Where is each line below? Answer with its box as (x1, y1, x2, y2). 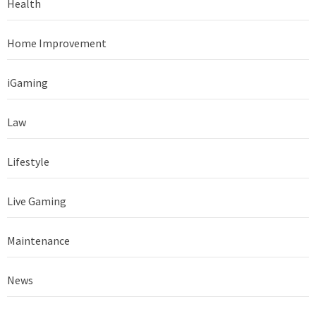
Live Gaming (7, 193, 66, 208)
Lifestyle (7, 154, 49, 169)
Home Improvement (7, 35, 107, 50)
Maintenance (7, 233, 70, 248)
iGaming (7, 75, 48, 90)
